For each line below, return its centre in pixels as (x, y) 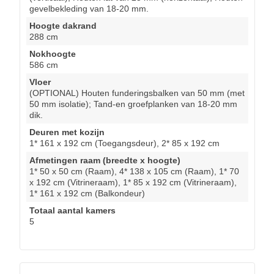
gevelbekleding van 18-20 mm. (89, 9)
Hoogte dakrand (63, 26)
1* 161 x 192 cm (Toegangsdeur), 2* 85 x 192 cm (124, 143)
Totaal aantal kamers (72, 211)
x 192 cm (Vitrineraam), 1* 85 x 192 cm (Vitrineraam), (133, 183)
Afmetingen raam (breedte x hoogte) (105, 161)
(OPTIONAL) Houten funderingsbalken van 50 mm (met (137, 93)
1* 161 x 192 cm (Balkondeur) (87, 194)
